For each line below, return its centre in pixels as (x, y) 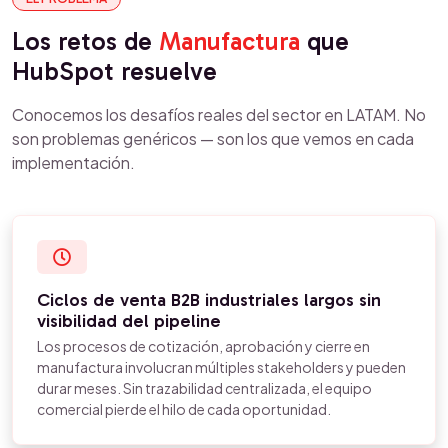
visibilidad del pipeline (129, 321)
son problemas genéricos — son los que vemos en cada (213, 138)
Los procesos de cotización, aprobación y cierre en (203, 346)
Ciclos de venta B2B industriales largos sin (209, 300)
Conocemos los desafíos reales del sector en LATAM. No (219, 114)
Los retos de (85, 41)
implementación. (73, 162)
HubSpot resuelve (114, 71)
